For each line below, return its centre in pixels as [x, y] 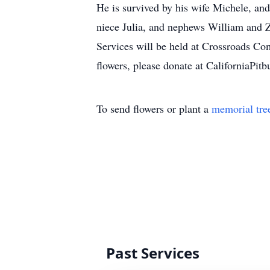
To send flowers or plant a [154, 108]
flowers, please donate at [151, 65]
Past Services [153, 253]
